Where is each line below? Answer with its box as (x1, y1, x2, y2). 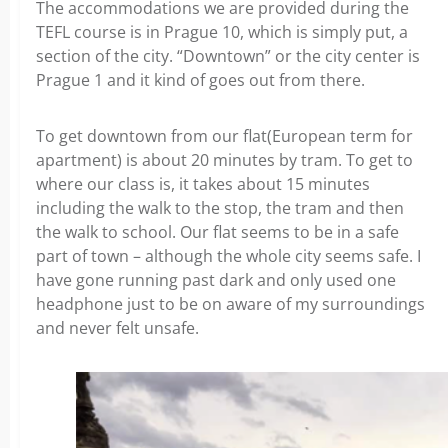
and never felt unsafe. (36, 317, 199, 340)
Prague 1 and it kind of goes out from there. (36, 69, 365, 92)
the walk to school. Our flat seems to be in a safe (36, 221, 399, 244)
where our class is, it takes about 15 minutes (36, 173, 370, 196)
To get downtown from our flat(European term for (36, 125, 413, 148)
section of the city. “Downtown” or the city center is (36, 45, 420, 68)
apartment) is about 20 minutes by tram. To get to (36, 149, 413, 172)
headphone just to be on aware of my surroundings (36, 293, 425, 316)
